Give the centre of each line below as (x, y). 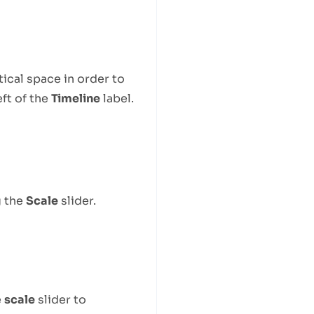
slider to (60, 300)
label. (117, 99)
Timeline (75, 99)
